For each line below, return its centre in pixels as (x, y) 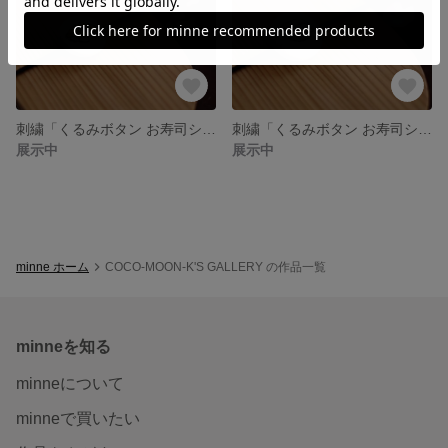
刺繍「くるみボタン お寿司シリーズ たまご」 (209, 128)
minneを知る (63, 346)
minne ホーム (52, 266)
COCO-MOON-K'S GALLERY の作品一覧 (215, 266)
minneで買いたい (78, 418)
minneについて (70, 383)
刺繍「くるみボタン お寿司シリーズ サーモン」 (425, 128)
